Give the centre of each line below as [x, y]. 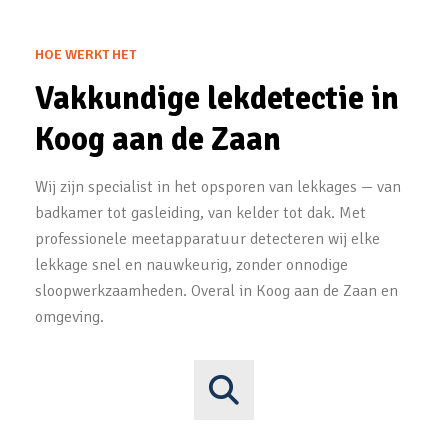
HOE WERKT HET [85, 54]
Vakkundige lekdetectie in [217, 98]
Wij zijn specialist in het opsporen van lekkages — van [218, 187]
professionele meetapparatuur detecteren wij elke [207, 239]
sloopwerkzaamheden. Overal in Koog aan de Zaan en [216, 291]
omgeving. [69, 317]
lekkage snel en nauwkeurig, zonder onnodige [191, 265]
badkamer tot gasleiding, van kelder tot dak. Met [200, 213]
